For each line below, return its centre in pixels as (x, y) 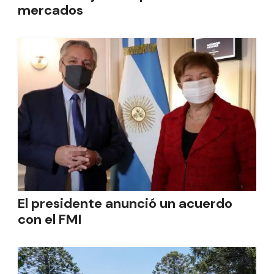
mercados (50, 10)
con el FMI (50, 219)
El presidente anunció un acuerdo (125, 203)
